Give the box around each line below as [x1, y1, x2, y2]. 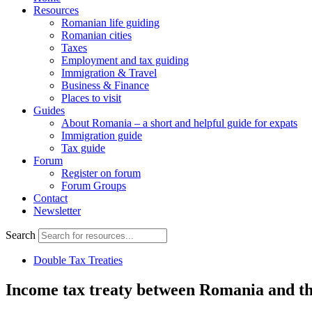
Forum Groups [61, 180, 126, 192]
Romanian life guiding [61, 17, 159, 29]
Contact [33, 192, 68, 204]
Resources [33, 4, 79, 16]
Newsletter [33, 205, 81, 217]
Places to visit [61, 92, 121, 104]
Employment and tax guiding [61, 54, 189, 66]
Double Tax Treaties [33, 254, 123, 266]
